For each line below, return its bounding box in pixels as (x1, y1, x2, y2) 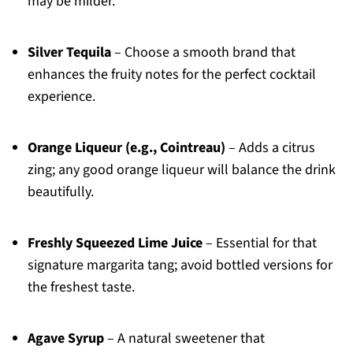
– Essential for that (202, 233, 317, 254)
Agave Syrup (27, 329, 104, 349)
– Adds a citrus (225, 138, 315, 158)
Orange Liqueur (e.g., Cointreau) (27, 138, 225, 158)
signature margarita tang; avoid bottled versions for (27, 255, 333, 276)
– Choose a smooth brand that (110, 43, 295, 63)
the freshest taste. (27, 277, 135, 298)
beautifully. (27, 182, 94, 203)
